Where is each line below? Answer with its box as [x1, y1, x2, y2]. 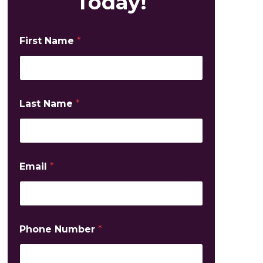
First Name [19, 35, 77, 46]
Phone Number [19, 224, 98, 235]
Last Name [19, 98, 76, 109]
